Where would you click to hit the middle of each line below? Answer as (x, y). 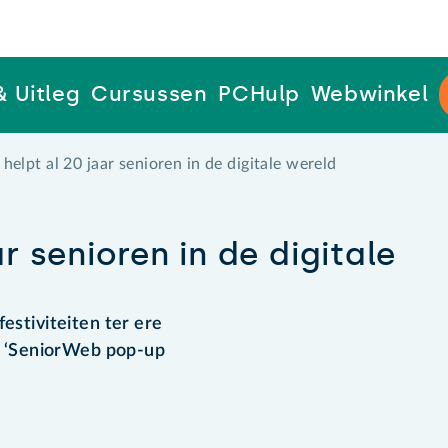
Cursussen (149, 94)
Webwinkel (369, 94)
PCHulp (259, 94)
